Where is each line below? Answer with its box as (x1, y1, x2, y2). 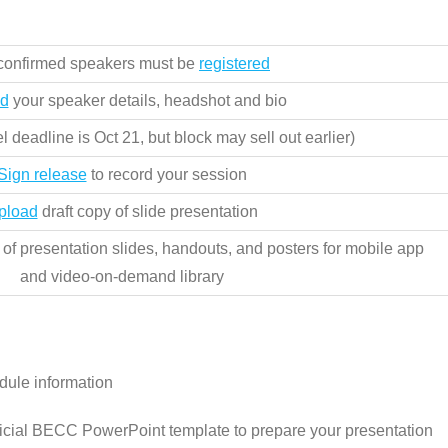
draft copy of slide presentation (37, 202, 258, 220)
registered (199, 54, 270, 72)
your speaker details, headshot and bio (8, 91, 287, 109)
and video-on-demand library (19, 267, 224, 285)
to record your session (86, 165, 247, 183)
